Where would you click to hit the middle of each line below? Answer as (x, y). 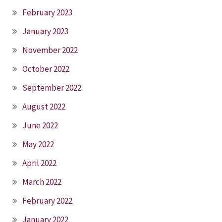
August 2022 (44, 106)
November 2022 (50, 50)
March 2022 (42, 182)
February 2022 (47, 200)
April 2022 (39, 163)
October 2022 (46, 69)
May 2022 (38, 144)
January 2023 (45, 31)
